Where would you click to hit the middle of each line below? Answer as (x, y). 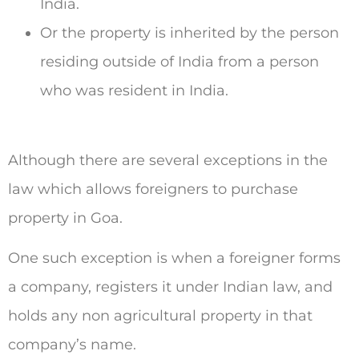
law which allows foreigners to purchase (153, 189)
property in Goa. (65, 218)
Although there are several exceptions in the (168, 160)
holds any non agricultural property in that (160, 316)
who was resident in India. (134, 91)
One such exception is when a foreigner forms (174, 258)
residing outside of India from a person (179, 62)
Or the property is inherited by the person (190, 33)
